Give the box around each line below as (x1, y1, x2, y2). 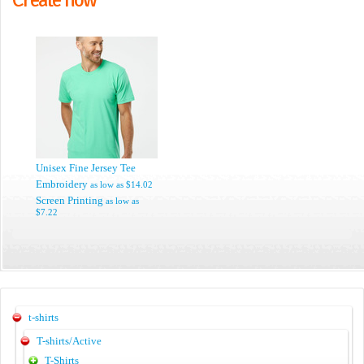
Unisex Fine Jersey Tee (36, 162, 136, 174)
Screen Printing (36, 194, 103, 206)
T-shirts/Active (37, 335, 102, 347)
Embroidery (36, 178, 88, 190)
